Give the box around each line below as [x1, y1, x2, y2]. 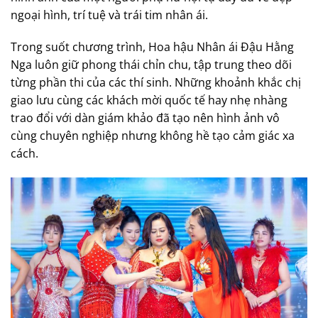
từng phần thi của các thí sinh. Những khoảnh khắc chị [11, 75, 301, 91]
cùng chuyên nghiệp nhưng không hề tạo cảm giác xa [11, 128, 295, 144]
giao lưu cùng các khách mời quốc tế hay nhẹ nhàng [11, 92, 287, 109]
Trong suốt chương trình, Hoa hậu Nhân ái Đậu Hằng [11, 39, 294, 55]
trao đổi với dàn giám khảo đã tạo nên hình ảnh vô [11, 110, 280, 126]
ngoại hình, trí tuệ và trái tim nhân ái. [11, 6, 208, 23]
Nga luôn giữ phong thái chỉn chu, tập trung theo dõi [11, 57, 292, 73]
